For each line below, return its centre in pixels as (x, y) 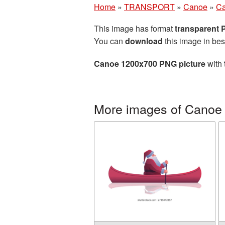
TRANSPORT (149, 7)
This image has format (134, 28)
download (144, 41)
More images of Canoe (158, 108)
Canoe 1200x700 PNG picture (150, 64)
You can (109, 41)
